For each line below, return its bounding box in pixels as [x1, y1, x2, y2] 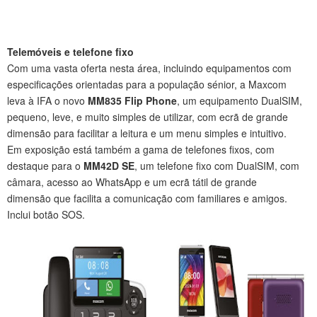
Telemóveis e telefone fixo [7, 45, 134, 59]
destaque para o [7, 158, 83, 173]
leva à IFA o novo [7, 93, 88, 108]
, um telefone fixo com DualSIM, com [134, 158, 299, 173]
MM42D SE [83, 158, 134, 173]
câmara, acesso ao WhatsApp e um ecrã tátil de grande [7, 175, 257, 189]
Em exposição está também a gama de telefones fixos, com [7, 142, 275, 156]
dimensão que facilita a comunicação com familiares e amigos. [7, 191, 287, 205]
